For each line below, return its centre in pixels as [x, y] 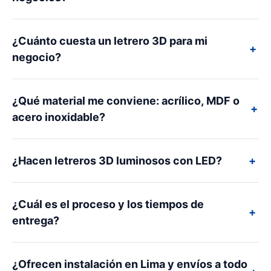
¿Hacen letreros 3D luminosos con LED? [117, 161]
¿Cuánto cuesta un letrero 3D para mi [110, 41]
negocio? [37, 57]
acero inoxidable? [59, 117]
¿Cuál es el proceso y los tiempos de [108, 204]
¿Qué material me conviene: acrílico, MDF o [126, 101]
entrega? [36, 221]
